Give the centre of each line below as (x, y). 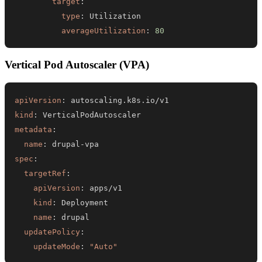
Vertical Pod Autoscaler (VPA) (77, 65)
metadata (34, 130)
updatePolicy (52, 232)
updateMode (57, 247)
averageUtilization (104, 31)
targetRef (45, 174)
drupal (64, 144)
